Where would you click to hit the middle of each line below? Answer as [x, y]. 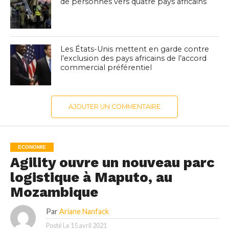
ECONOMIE [32, 147]
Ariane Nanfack [84, 212]
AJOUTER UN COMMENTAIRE [114, 107]
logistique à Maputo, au [91, 178]
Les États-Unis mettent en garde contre [135, 49]
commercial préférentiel [106, 68]
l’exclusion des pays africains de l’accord [134, 59]
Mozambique [54, 192]
